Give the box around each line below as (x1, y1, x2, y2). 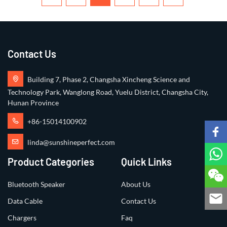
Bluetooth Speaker (8, 179, 65, 188)
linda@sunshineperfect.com (27, 137, 115, 146)
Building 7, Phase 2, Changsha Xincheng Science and (27, 74, 190, 84)
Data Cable (8, 196, 43, 205)
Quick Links (121, 155, 172, 168)
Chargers (8, 213, 36, 222)
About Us (121, 179, 150, 188)
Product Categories (8, 155, 94, 168)
